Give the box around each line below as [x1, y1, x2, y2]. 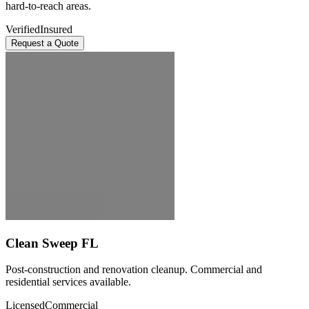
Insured [40, 23, 72, 36]
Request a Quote [11, 38, 79, 49]
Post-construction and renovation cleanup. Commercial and [6, 263, 262, 276]
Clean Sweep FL [6, 235, 99, 250]
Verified [6, 23, 40, 36]
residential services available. [6, 276, 131, 288]
